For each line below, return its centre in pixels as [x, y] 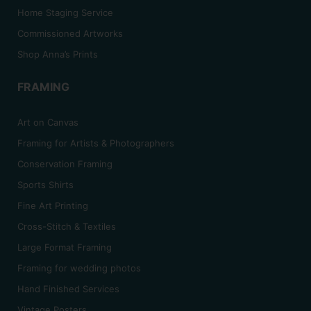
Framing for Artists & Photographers [96, 143]
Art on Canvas [48, 123]
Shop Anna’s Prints [58, 54]
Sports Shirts [45, 185]
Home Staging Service [65, 12]
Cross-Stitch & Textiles [67, 227]
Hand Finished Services [68, 289]
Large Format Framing [65, 247]
